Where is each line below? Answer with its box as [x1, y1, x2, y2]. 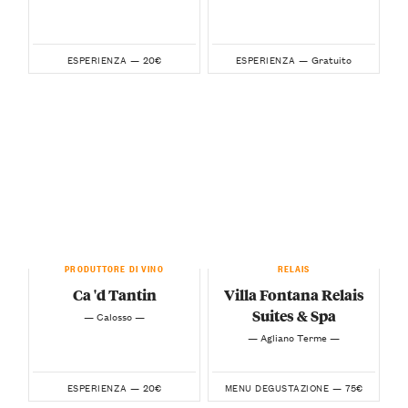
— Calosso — [84, 308, 145, 325]
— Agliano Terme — [248, 329, 340, 346]
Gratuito [311, 51, 352, 68]
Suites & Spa [251, 304, 336, 326]
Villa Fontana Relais [223, 283, 364, 305]
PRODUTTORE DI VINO [65, 259, 164, 274]
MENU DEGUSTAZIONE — [224, 380, 342, 396]
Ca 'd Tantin [72, 283, 157, 305]
